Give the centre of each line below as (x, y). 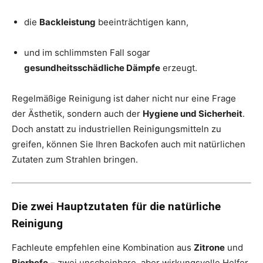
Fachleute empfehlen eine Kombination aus (103, 247)
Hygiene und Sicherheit (193, 113)
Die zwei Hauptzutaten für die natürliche (116, 206)
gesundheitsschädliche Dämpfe (92, 68)
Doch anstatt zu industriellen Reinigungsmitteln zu (117, 129)
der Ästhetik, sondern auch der (77, 113)
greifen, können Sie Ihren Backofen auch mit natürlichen (129, 144)
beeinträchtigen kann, (142, 22)
